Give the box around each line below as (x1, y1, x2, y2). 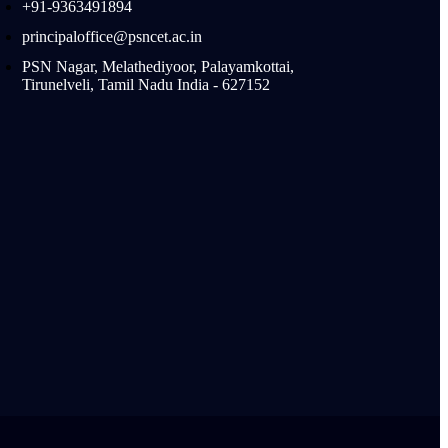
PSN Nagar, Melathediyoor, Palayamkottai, (21, 58, 294, 75)
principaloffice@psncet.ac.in (21, 28, 202, 45)
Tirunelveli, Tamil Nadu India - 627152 (21, 76, 270, 93)
